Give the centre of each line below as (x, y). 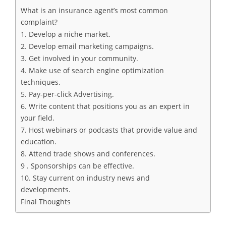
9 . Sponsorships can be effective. (77, 166)
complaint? (39, 22)
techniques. (41, 82)
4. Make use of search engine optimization (92, 71)
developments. (47, 190)
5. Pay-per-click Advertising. (67, 94)
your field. (38, 118)
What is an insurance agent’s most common (94, 11)
